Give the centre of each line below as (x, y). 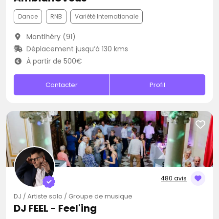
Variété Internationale (107, 16)
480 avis (174, 178)
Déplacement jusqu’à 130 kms (76, 49)
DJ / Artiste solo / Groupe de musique (73, 196)
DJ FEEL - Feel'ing (55, 208)
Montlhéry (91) (50, 37)
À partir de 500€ (53, 61)
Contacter (61, 85)
